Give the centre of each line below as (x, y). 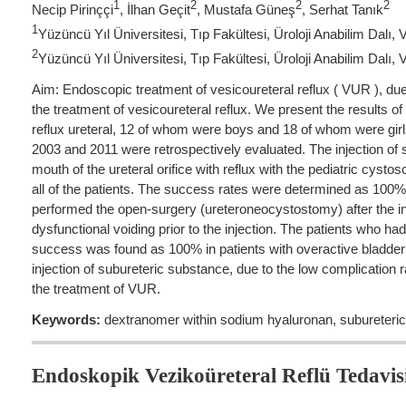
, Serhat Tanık (343, 10)
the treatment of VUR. (96, 289)
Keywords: (66, 320)
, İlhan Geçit (155, 10)
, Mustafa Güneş (246, 10)
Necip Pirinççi (72, 10)
